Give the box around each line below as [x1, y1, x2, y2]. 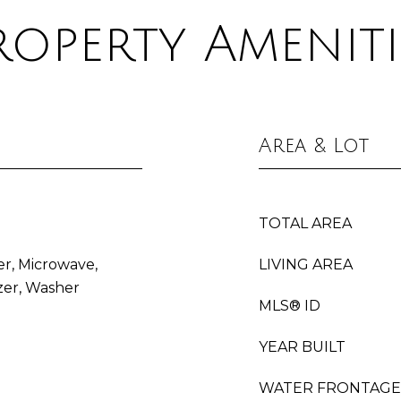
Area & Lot [259, 135, 369, 157]
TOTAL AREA [259, 215, 352, 232]
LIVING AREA [259, 256, 353, 273]
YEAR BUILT [259, 338, 346, 355]
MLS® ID [259, 297, 320, 314]
